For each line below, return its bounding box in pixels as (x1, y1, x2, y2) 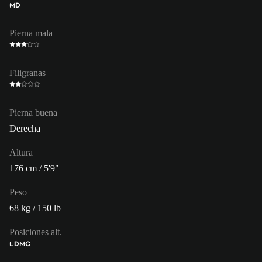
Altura (9, 147, 33, 157)
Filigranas (9, 67, 46, 78)
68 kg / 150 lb (9, 202, 61, 213)
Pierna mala (9, 27, 53, 38)
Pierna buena (9, 107, 57, 118)
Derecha (9, 123, 40, 133)
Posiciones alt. (9, 226, 62, 237)
